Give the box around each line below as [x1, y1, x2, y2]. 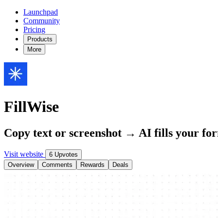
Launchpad [23, 8, 58, 16]
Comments [42, 161, 73, 168]
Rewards [80, 161, 105, 168]
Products [27, 36, 53, 43]
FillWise [4, 98, 59, 116]
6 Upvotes [49, 150, 78, 158]
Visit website [4, 149, 45, 158]
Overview [8, 161, 34, 168]
